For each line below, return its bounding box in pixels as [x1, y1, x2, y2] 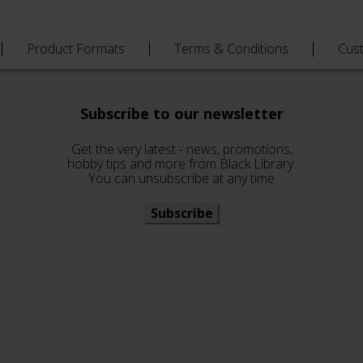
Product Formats [27, 40, 125, 58]
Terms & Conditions [174, 40, 288, 58]
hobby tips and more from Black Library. [67, 155, 296, 173]
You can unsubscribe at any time [88, 169, 275, 187]
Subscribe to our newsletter [79, 104, 284, 123]
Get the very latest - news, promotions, [70, 140, 293, 158]
